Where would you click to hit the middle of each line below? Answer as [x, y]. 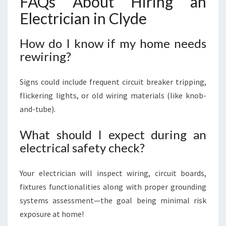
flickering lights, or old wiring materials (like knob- [113, 95]
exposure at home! [52, 214]
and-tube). [38, 109]
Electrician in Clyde [83, 18]
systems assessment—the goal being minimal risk [113, 200]
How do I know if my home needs [113, 43]
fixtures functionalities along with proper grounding [113, 187]
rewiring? [45, 56]
